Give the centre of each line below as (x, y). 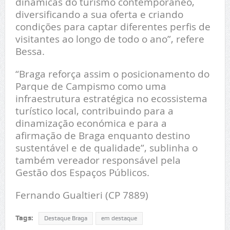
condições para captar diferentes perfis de (113, 27)
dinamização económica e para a (91, 123)
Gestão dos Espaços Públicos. (82, 172)
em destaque (119, 218)
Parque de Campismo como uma (91, 86)
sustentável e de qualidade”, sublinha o (106, 148)
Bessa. (30, 51)
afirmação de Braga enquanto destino (102, 136)
